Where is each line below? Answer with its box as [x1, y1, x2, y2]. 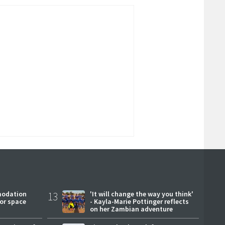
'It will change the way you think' [89, 189, 193, 198]
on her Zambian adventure [89, 204, 173, 213]
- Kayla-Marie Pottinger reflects [89, 196, 189, 206]
